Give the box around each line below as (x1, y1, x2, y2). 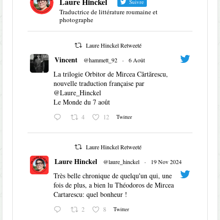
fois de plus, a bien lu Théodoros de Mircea (54, 180, 174, 190)
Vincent (55, 55, 78, 65)
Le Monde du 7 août (54, 97, 110, 107)
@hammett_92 (83, 56, 118, 64)
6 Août (129, 56, 145, 64)
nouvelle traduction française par (54, 79, 145, 88)
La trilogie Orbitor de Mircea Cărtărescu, (54, 69, 168, 79)
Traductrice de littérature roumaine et (59, 7, 158, 17)
